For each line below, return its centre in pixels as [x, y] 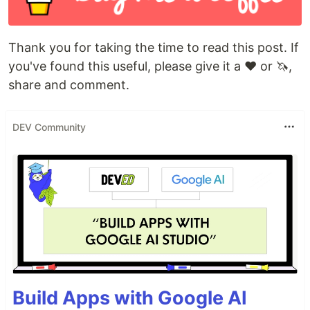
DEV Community [49, 127]
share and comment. [69, 85]
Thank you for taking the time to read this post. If [154, 48]
